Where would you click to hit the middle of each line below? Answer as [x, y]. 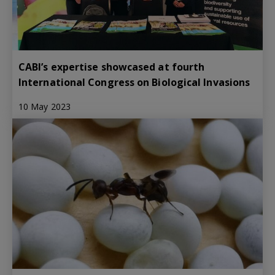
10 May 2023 [45, 107]
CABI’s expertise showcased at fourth [112, 67]
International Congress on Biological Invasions [134, 83]
